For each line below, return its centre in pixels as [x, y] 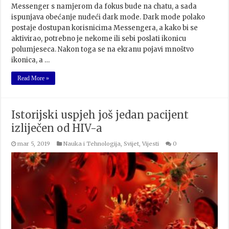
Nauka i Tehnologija [92, 143]
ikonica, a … [31, 60]
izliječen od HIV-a [57, 128]
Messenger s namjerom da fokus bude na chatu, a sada [104, 6]
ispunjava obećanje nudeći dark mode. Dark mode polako [108, 17]
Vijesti [151, 143]
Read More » [33, 78]
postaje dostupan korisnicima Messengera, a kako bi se [105, 28]
